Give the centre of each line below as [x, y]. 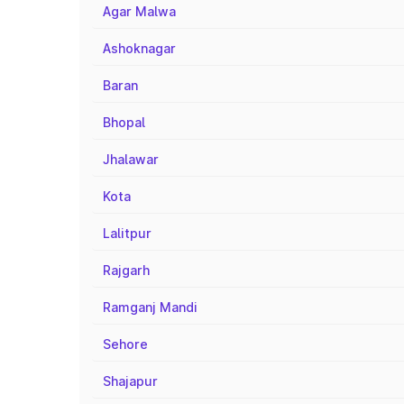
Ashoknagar [139, 48]
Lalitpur [127, 233]
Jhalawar [131, 159]
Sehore [125, 344]
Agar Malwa [139, 11]
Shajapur [130, 381]
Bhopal [124, 122]
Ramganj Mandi [150, 307]
